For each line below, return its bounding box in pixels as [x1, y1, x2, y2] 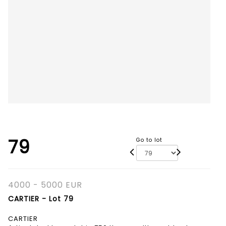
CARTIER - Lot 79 [8, 194, 74, 204]
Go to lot [136, 136, 163, 144]
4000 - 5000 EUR [8, 179, 82, 191]
